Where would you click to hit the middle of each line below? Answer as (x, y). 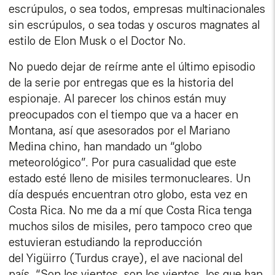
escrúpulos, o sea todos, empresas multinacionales (137, 10)
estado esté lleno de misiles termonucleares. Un (130, 179)
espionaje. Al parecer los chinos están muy (118, 99)
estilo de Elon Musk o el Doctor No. (98, 41)
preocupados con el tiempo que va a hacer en (124, 115)
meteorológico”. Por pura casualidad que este (123, 163)
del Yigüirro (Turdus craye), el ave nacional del (126, 259)
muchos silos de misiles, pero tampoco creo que (131, 227)
